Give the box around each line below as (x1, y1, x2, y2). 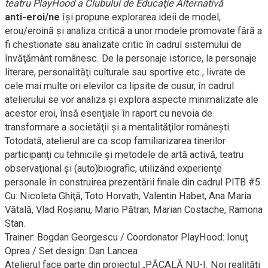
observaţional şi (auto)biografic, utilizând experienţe (5, 162, 222, 174)
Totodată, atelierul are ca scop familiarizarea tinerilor (5, 135, 226, 147)
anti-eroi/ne (5, 11, 60, 23)
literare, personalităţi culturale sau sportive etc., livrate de (5, 66, 245, 78)
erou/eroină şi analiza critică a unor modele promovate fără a (5, 25, 262, 36)
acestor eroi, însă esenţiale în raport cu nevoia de (5, 107, 212, 119)
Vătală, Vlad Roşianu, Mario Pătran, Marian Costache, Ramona (5, 203, 263, 215)
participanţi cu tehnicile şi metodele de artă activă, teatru (5, 148, 243, 160)
